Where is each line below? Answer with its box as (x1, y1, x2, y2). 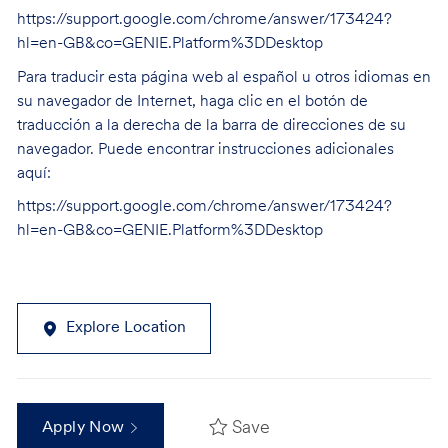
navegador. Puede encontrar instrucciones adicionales (16, 141, 394, 158)
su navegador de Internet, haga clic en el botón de (16, 93, 368, 110)
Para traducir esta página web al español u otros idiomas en (16, 69, 431, 86)
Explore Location (65, 320, 186, 337)
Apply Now (41, 420, 129, 437)
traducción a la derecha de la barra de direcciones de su (16, 117, 406, 134)
